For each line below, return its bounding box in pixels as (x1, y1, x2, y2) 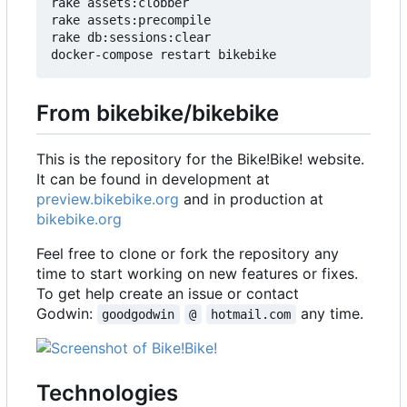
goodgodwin (102, 307, 175, 322)
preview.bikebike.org (36, 190, 179, 208)
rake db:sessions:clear (51, 29, 211, 45)
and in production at (179, 190, 323, 208)
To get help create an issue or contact (36, 284, 299, 303)
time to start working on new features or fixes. (36, 264, 358, 283)
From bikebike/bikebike (36, 99, 279, 126)
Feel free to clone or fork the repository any (36, 244, 339, 263)
